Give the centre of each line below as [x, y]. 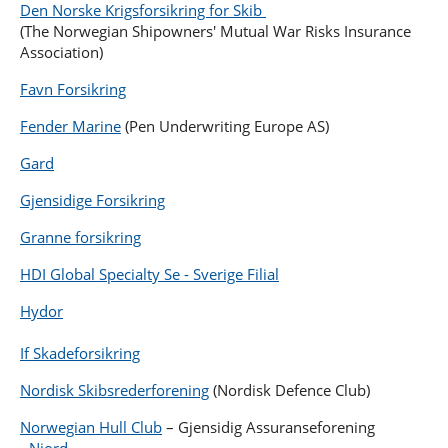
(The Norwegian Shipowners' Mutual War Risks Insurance [215, 31]
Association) [61, 52]
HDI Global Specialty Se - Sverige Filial [149, 274]
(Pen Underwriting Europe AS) [225, 126]
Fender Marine [70, 126]
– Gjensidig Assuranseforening [268, 427]
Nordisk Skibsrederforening [114, 390]
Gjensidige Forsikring [92, 200]
